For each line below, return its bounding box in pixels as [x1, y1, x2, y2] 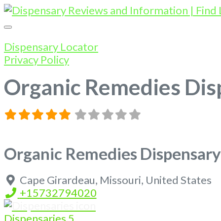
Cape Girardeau [19, 173, 95, 186]
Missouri [99, 173, 141, 186]
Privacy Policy [4, 53, 69, 66]
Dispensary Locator [4, 40, 98, 53]
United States [145, 173, 212, 186]
